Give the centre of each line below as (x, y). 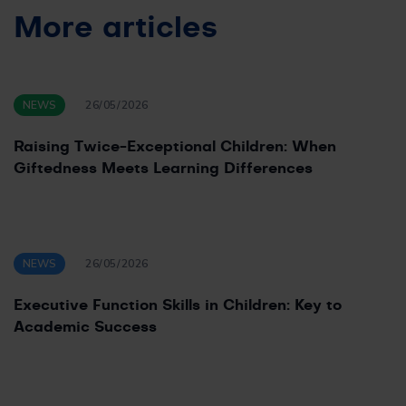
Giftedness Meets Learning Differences (163, 169)
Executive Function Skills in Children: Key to (178, 306)
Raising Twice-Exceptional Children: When (175, 147)
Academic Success (85, 328)
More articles (116, 29)
